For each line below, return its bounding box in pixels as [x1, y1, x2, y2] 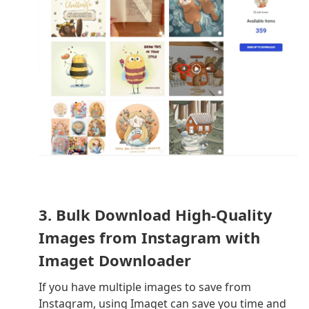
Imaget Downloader [39, 250, 191, 271]
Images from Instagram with [39, 227, 260, 248]
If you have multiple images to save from [39, 279, 251, 295]
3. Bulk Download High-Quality [39, 204, 272, 226]
